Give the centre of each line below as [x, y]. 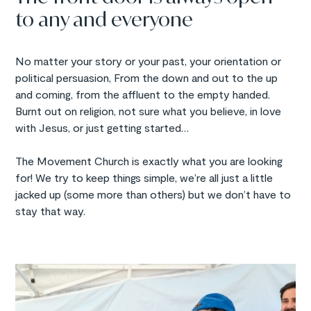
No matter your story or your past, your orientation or [149, 60]
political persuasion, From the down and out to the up [147, 77]
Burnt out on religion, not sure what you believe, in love [149, 110]
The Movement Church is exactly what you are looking [149, 160]
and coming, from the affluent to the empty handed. [143, 94]
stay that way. [51, 210]
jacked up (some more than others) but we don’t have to [153, 194]
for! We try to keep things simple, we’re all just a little [144, 177]
